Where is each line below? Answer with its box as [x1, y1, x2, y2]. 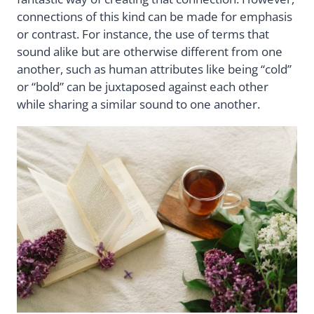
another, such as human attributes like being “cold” [17, 61, 292, 78]
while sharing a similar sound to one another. [17, 96, 260, 113]
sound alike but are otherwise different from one [17, 43, 282, 60]
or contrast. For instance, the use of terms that [17, 26, 269, 43]
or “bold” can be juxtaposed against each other [17, 78, 268, 95]
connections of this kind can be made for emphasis [17, 8, 292, 25]
